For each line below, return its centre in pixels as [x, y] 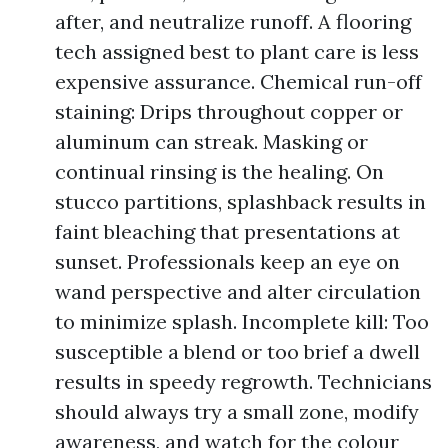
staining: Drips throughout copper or [229, 111]
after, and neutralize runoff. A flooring [233, 21]
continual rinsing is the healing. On [219, 171]
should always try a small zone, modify [237, 411]
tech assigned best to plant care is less [237, 51]
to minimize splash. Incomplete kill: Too [242, 321]
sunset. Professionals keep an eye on [227, 261]
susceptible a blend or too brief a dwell [237, 351]
